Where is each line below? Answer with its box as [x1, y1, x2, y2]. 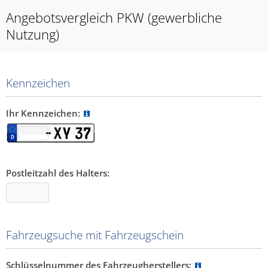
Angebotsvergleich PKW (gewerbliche [6, 8, 222, 26]
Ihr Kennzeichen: [6, 107, 83, 119]
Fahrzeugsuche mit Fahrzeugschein [6, 227, 184, 243]
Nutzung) [6, 25, 59, 43]
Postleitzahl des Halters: [6, 167, 109, 179]
